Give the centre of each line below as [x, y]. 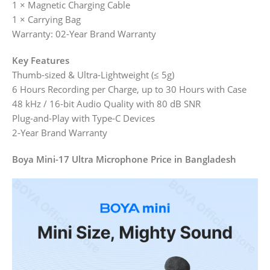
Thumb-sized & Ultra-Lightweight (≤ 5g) [93, 75]
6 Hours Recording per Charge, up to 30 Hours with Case [129, 89]
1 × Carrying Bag [46, 20]
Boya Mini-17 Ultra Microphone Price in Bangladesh [124, 159]
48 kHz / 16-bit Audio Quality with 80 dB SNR [106, 104]
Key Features [41, 61]
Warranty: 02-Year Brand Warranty [84, 34]
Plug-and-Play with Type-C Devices [83, 118]
